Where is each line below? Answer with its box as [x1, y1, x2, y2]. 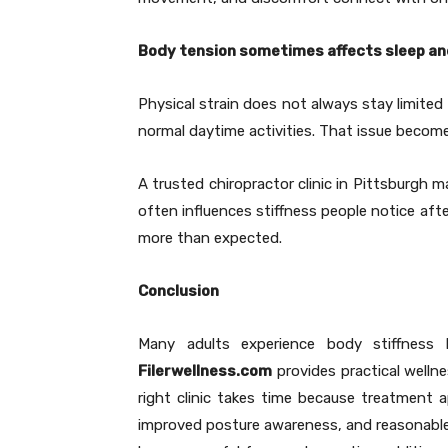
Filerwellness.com [138, 362, 272, 381]
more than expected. [138, 229, 282, 248]
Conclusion [138, 282, 219, 301]
